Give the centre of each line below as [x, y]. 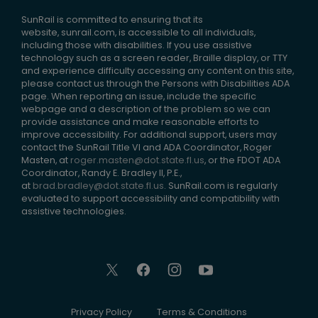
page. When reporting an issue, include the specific [139, 96]
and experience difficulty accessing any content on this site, [158, 70]
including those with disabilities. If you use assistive [137, 45]
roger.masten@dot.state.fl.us [137, 160]
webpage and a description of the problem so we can [146, 109]
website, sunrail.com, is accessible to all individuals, [138, 32]
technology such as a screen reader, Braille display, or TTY [154, 57]
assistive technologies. [74, 211]
